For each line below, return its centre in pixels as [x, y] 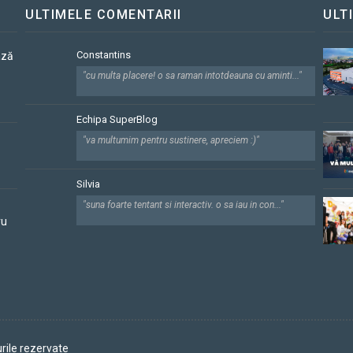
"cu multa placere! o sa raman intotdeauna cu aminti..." [192, 76]
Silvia [88, 184]
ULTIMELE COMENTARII [104, 15]
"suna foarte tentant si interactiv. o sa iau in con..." [183, 205]
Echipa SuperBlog [117, 119]
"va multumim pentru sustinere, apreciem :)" [171, 140]
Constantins [104, 55]
